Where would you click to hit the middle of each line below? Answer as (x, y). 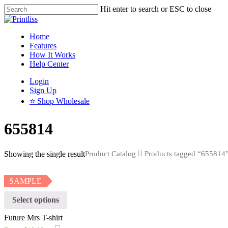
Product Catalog (110, 153)
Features (43, 46)
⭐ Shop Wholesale (60, 101)
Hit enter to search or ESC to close (156, 9)
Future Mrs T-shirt (33, 218)
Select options (36, 200)
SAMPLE (25, 181)
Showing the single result (45, 154)
